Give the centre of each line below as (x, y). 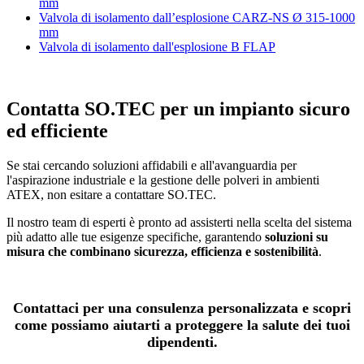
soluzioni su (297, 237)
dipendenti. (182, 342)
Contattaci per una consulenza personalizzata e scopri (182, 308)
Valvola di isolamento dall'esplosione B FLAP (157, 47)
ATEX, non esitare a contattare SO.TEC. (113, 195)
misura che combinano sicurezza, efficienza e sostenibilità (162, 252)
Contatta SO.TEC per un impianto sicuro (178, 109)
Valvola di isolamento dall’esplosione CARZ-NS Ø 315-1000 (197, 18)
